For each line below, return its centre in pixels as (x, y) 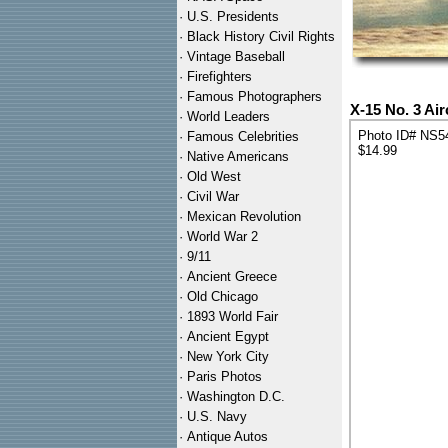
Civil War (213, 196)
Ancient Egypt (228, 336)
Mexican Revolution (244, 216)
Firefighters (219, 76)
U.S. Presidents (233, 16)
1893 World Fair (232, 316)
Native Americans (238, 156)
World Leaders (228, 116)
